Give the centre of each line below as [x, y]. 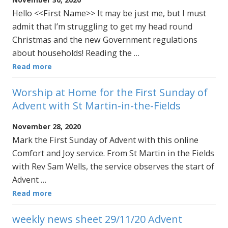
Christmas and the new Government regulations [105, 39]
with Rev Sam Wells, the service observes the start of [113, 167]
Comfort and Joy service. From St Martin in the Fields [113, 153]
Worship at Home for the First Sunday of [110, 93]
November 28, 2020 [47, 127]
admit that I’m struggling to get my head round [102, 26]
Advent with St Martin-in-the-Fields [96, 106]
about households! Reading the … [76, 53]
